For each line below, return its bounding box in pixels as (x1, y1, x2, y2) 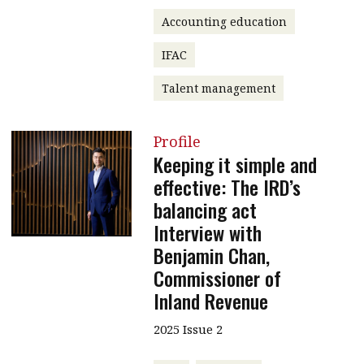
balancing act (153, 194, 257, 224)
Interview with (153, 217, 262, 247)
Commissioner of (153, 262, 281, 292)
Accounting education (161, 13, 287, 29)
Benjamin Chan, (153, 240, 270, 270)
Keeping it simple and (153, 149, 317, 179)
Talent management (161, 80, 275, 96)
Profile (153, 131, 201, 151)
